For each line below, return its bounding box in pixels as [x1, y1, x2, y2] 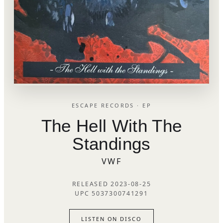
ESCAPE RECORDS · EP [72, 102, 151, 109]
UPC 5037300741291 [75, 189, 148, 198]
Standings [72, 134, 151, 153]
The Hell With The [41, 116, 182, 135]
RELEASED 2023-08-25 [72, 179, 151, 188]
